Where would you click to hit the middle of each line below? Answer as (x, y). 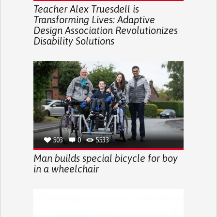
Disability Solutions (74, 41)
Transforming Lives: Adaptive (94, 19)
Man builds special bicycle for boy (105, 158)
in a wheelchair (66, 169)
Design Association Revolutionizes (105, 30)
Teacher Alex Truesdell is (86, 9)
